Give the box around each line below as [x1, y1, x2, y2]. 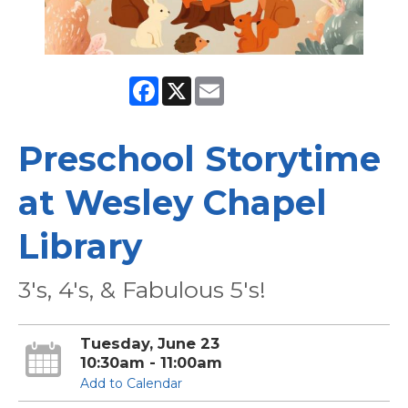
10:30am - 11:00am [79, 353, 222, 372]
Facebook [158, 76, 221, 93]
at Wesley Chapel [18, 182, 327, 224]
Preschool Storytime [18, 138, 381, 180]
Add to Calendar [79, 375, 182, 393]
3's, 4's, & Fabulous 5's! [18, 276, 266, 304]
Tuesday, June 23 [79, 334, 219, 353]
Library [18, 226, 142, 268]
